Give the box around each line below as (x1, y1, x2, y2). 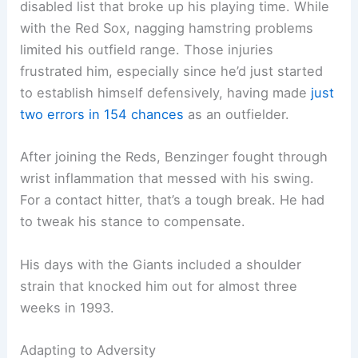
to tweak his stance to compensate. (20, 213, 246, 230)
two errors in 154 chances (20, 106, 185, 123)
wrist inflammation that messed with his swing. (20, 170, 315, 187)
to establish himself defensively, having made (20, 85, 312, 101)
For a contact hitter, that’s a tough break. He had (20, 192, 325, 209)
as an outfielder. (184, 106, 290, 123)
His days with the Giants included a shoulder (20, 256, 302, 272)
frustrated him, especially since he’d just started (20, 63, 324, 80)
